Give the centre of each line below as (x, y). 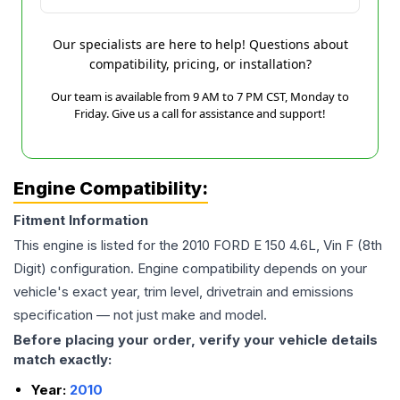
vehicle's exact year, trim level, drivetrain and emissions (183, 292)
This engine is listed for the (98, 245)
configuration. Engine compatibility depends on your (207, 268)
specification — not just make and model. (140, 315)
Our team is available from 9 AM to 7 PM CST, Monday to (200, 96)
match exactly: (62, 359)
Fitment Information (81, 220)
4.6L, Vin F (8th (336, 245)
